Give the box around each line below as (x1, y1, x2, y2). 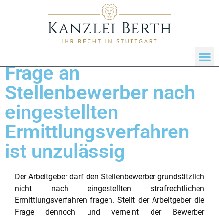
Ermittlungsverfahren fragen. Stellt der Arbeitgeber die (15, 196, 204, 205)
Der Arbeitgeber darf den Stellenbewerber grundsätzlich (15, 172, 204, 181)
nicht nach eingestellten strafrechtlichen (15, 184, 204, 193)
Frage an (5, 62, 80, 85)
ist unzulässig (5, 140, 125, 163)
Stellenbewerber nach (5, 81, 195, 104)
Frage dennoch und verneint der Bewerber (15, 207, 204, 217)
